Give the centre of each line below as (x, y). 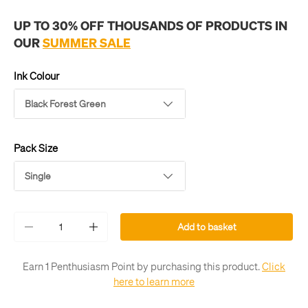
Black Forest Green (65, 103)
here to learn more (154, 281)
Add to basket (207, 226)
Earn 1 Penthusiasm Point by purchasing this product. (141, 266)
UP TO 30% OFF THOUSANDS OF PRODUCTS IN (151, 25)
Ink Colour (36, 75)
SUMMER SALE (87, 42)
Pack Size (36, 147)
